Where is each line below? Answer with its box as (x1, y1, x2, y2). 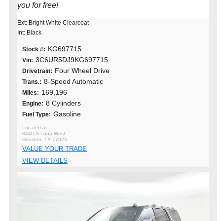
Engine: (22, 100, 43, 107)
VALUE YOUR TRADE (22, 145, 87, 152)
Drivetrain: (22, 67, 52, 74)
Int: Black (17, 29, 41, 36)
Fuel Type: (22, 110, 51, 118)
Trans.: (22, 78, 41, 85)
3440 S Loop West (22, 130, 65, 136)
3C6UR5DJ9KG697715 (36, 55, 108, 64)
